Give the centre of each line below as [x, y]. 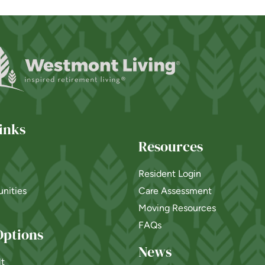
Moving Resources [177, 208]
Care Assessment [175, 191]
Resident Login [170, 174]
